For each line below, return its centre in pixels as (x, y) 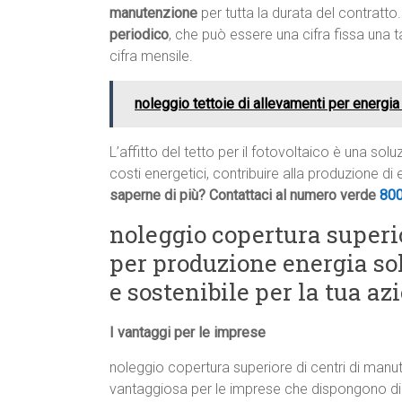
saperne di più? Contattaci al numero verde (245, 196)
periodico (139, 35)
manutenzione (153, 13)
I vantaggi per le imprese (188, 333)
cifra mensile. (151, 57)
